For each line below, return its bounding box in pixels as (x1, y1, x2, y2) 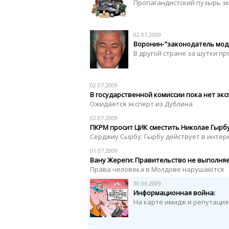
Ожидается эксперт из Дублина (90, 99, 193, 108)
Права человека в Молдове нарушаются (90, 165, 224, 174)
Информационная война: (133, 188, 215, 197)
